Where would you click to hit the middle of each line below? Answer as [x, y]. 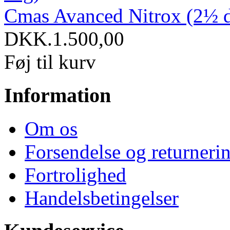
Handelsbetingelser [102, 198]
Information [57, 95]
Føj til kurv [50, 62]
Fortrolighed [75, 175]
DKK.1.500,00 [64, 39]
